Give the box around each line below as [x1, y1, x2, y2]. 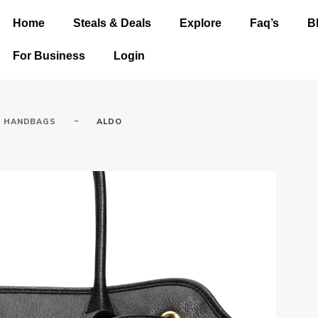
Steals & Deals [72, 17, 151, 29]
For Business [12, 50, 85, 62]
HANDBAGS [3, 116, 56, 126]
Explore [179, 17, 221, 29]
